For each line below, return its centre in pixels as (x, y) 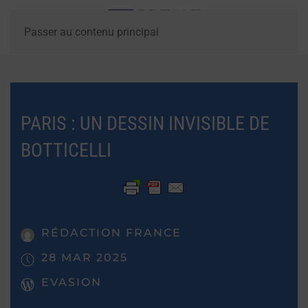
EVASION (71, 282)
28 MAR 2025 (85, 257)
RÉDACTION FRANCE (111, 233)
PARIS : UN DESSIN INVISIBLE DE (145, 123)
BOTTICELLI (66, 150)
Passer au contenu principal (91, 32)
